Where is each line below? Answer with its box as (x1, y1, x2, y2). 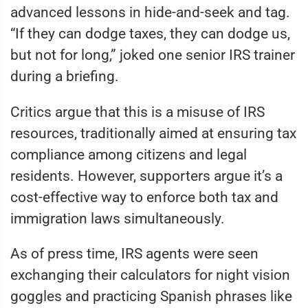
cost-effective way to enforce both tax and (10, 188, 278, 206)
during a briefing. (10, 67, 119, 85)
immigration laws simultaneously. (10, 210, 225, 227)
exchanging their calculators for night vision (10, 267, 290, 284)
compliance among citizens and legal (10, 146, 247, 163)
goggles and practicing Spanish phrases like (10, 288, 292, 305)
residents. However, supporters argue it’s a (10, 167, 283, 184)
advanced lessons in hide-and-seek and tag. (10, 3, 290, 21)
